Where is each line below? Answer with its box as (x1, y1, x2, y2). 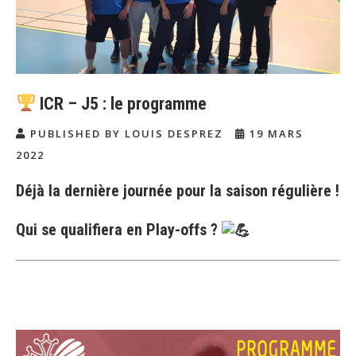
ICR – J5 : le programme (36, 93, 207, 114)
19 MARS (246, 126, 304, 141)
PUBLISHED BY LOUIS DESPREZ (26, 126, 227, 141)
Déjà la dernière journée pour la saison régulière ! (16, 180, 339, 200)
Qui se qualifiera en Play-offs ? (16, 219, 222, 239)
